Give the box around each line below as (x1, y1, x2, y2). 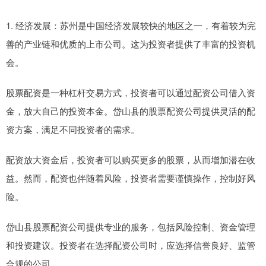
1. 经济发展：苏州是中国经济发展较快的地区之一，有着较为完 (6, 19, 256, 32)
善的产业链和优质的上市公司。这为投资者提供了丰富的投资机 (6, 37, 255, 50)
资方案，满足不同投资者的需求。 (6, 123, 140, 136)
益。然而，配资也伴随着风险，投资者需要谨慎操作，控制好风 (6, 172, 255, 185)
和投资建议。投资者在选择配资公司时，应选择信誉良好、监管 (6, 239, 255, 252)
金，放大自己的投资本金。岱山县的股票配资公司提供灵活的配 (6, 104, 255, 118)
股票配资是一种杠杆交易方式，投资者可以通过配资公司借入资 (6, 86, 255, 99)
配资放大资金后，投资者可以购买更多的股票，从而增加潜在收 (6, 153, 255, 166)
